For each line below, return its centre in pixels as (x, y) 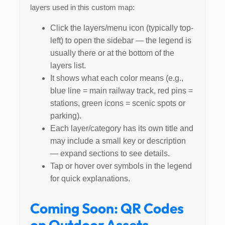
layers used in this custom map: (82, 7)
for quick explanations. (90, 178)
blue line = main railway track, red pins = (122, 90)
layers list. (68, 65)
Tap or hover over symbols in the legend (121, 166)
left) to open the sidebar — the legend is (121, 40)
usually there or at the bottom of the (112, 53)
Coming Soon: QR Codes (107, 208)
